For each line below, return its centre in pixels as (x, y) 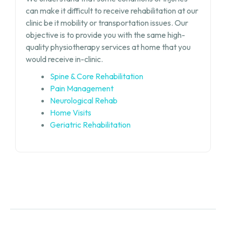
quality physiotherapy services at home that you (108, 47)
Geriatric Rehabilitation (90, 124)
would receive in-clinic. (64, 59)
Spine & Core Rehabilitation (96, 76)
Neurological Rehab (83, 100)
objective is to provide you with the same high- (105, 35)
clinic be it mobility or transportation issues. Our (107, 22)
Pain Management (81, 88)
